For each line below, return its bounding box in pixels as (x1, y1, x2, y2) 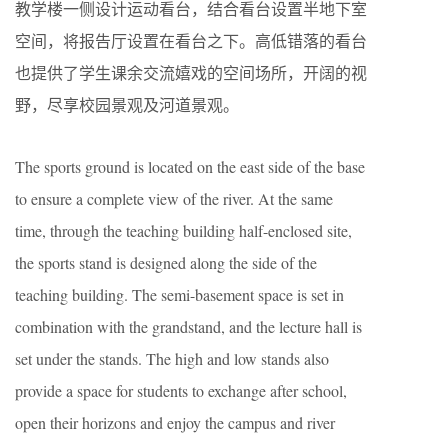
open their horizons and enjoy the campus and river (15, 412, 335, 434)
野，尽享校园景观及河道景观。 (15, 94, 239, 116)
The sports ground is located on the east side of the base (15, 156, 365, 178)
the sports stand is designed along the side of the (15, 252, 317, 274)
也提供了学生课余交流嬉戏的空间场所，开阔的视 (15, 62, 367, 84)
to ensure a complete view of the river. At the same (15, 188, 333, 210)
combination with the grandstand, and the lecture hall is (15, 316, 362, 338)
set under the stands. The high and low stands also (15, 348, 329, 370)
